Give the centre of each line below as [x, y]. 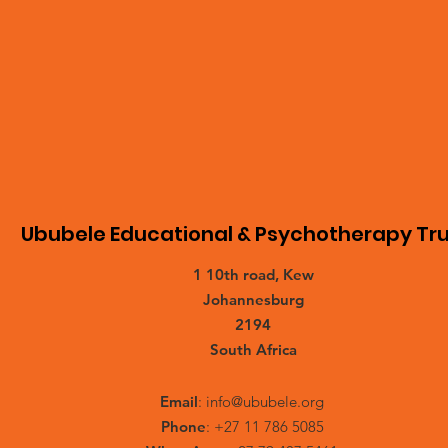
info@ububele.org [265, 402]
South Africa [253, 350]
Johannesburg [253, 300]
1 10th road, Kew [253, 275]
